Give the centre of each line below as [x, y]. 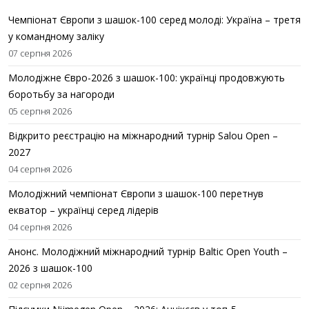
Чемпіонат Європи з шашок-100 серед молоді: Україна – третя [154, 19]
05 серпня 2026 [40, 111]
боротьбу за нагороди [61, 94]
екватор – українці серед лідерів [83, 210]
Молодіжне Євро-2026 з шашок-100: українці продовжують [147, 77]
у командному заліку [56, 36]
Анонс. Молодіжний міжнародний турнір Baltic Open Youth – [148, 251]
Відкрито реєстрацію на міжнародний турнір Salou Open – [143, 135]
